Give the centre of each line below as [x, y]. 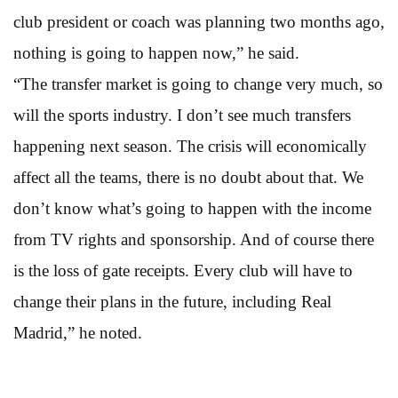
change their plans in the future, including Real [172, 301]
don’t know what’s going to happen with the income [192, 208]
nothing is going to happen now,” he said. [156, 52]
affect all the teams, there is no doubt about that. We [188, 177]
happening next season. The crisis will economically [190, 146]
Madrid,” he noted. [78, 332]
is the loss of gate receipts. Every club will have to [183, 270]
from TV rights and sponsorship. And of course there [194, 239]
